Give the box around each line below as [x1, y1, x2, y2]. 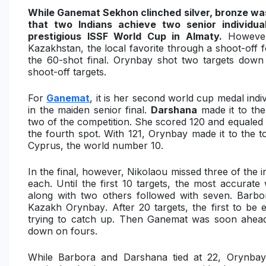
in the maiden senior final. [28, 104, 151, 116]
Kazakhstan [28, 42, 81, 54]
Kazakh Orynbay [28, 201, 106, 213]
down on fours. [28, 225, 97, 237]
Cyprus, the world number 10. [28, 140, 163, 151]
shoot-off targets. [28, 66, 106, 78]
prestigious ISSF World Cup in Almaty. [28, 30, 222, 42]
